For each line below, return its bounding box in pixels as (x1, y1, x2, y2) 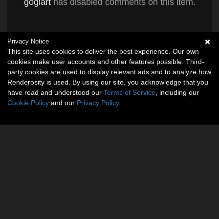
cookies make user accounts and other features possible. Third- (7, 58, 204, 66)
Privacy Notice (7, 38, 49, 45)
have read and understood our (7, 88, 104, 96)
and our (49, 99, 77, 107)
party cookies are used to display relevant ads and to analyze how (7, 68, 211, 76)
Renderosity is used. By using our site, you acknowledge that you (7, 78, 208, 86)
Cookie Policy (7, 99, 49, 107)
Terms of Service (104, 88, 155, 96)
